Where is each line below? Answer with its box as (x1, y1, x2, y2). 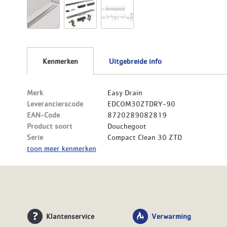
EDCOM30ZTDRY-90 (107, 99, 175, 108)
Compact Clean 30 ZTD (107, 132, 182, 142)
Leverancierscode (27, 99, 83, 108)
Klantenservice (46, 211, 94, 221)
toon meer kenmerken (27, 143, 96, 153)
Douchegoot (107, 121, 146, 131)
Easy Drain (107, 88, 142, 97)
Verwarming (151, 211, 191, 221)
